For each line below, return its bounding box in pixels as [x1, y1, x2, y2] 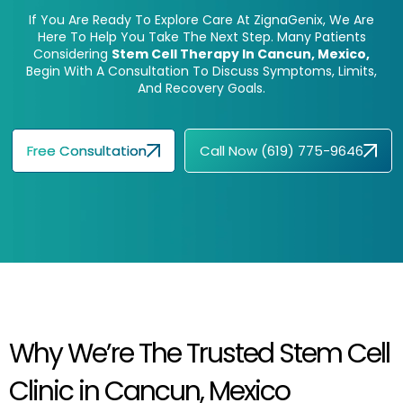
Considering [33, 45, 112, 64]
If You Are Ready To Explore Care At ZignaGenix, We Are [29, 11, 374, 30]
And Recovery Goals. [138, 79, 265, 98]
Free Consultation [26, 140, 147, 160]
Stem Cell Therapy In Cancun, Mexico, [112, 45, 370, 64]
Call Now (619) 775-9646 [199, 140, 363, 160]
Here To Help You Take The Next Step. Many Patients [37, 28, 366, 47]
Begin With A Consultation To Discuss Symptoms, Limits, [26, 62, 377, 81]
